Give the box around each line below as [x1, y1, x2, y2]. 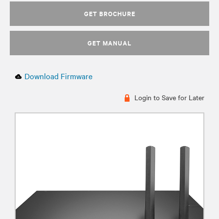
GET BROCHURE [84, 9, 135, 18]
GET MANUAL [88, 38, 131, 47]
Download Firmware [24, 70, 92, 81]
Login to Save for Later [132, 92, 204, 102]
